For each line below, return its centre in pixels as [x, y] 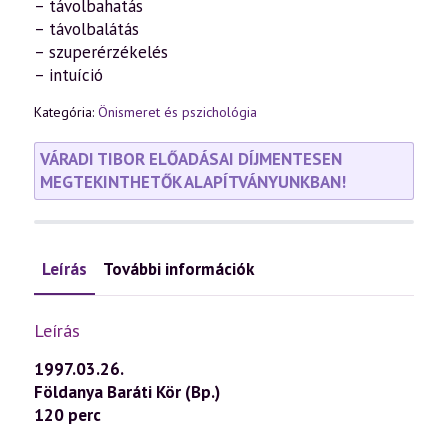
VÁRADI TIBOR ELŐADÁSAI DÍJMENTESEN [191, 159]
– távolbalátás [86, 29]
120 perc [67, 415]
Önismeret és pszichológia [177, 112]
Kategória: [66, 112]
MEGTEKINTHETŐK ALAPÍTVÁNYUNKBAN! [193, 182]
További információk [178, 269]
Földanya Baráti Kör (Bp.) [127, 392]
